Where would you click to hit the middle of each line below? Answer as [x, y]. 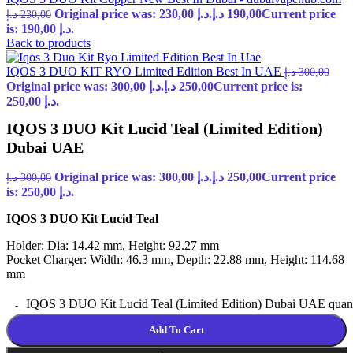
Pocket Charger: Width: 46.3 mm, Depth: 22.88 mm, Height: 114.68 [175, 260]
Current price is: [258, 86]
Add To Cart [176, 330]
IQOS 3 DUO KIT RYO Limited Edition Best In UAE [145, 71]
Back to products [48, 43]
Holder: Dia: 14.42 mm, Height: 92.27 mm [113, 246]
